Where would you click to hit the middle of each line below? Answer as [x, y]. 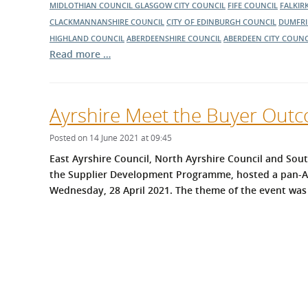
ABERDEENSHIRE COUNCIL [174, 38]
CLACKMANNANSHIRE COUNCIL [107, 22]
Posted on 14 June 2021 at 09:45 [111, 138]
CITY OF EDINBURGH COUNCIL [221, 22]
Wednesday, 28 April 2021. [112, 190]
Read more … [80, 54]
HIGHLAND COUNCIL [87, 38]
